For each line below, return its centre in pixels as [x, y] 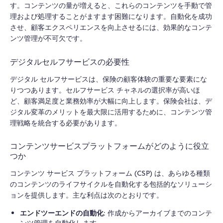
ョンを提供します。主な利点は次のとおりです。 [87, 195]
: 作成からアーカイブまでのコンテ [158, 213]
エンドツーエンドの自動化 [61, 213]
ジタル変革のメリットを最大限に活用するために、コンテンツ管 [111, 112]
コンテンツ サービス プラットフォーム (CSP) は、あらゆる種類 [110, 173]
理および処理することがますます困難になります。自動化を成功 [111, 17]
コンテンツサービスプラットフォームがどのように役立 [110, 146]
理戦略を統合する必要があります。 [66, 123]
